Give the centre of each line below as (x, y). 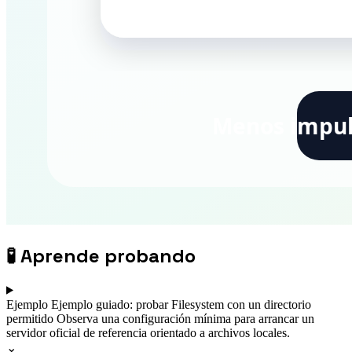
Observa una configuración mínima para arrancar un (185, 318)
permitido (31, 318)
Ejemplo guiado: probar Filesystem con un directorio (181, 304)
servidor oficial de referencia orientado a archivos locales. (148, 332)
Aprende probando (108, 255)
